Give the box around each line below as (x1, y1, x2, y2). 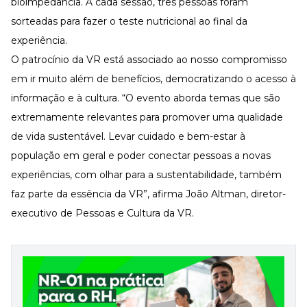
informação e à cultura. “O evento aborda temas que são (11, 92, 280, 105)
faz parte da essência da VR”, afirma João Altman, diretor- (11, 188, 286, 201)
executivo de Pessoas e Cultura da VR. (11, 207, 194, 220)
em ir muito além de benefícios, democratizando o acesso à (11, 73, 296, 86)
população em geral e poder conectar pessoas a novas (11, 149, 271, 162)
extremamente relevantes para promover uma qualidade (11, 111, 283, 124)
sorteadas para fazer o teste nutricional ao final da (11, 15, 247, 28)
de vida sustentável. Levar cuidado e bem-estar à (11, 130, 245, 143)
